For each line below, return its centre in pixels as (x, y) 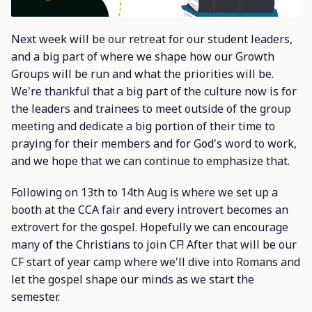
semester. (36, 297)
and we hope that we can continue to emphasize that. (150, 161)
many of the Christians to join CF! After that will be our (154, 245)
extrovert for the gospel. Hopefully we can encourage (150, 227)
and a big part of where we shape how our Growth (143, 57)
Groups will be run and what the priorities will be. (142, 74)
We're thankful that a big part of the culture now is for (154, 92)
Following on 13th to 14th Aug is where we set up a (145, 193)
